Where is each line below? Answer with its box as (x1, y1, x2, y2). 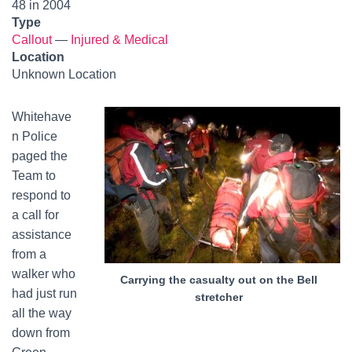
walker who (12, 267, 75, 280)
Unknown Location (12, 68, 116, 81)
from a (12, 247, 46, 261)
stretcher (194, 291, 243, 303)
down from (12, 326, 70, 339)
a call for (12, 208, 59, 222)
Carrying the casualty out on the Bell (119, 273, 317, 286)
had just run (12, 287, 77, 300)
